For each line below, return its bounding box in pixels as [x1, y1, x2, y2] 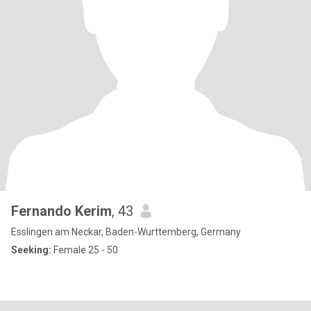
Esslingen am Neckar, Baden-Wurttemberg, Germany [11, 226, 241, 237]
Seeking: [11, 244, 51, 255]
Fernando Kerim [11, 203, 112, 219]
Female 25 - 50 [51, 244, 118, 255]
